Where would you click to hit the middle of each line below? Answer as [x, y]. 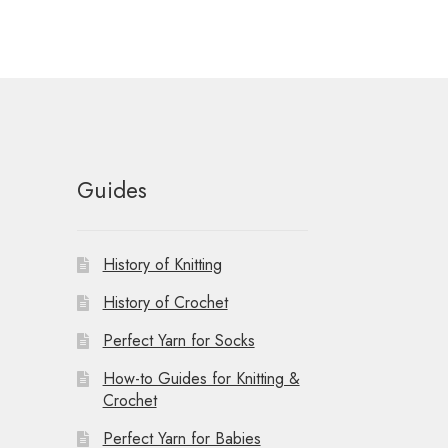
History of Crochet [165, 302]
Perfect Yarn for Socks [178, 340]
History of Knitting [162, 264]
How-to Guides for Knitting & [201, 378]
